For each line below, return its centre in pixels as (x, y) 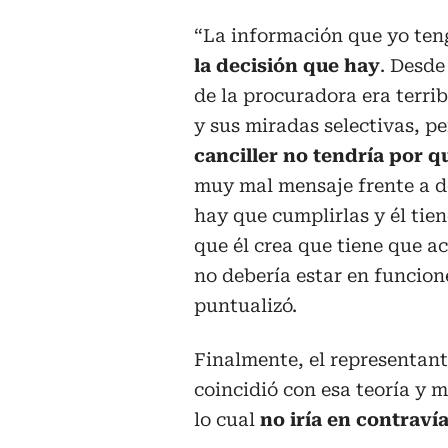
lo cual (227, 420)
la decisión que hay (287, 66)
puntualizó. (245, 306)
